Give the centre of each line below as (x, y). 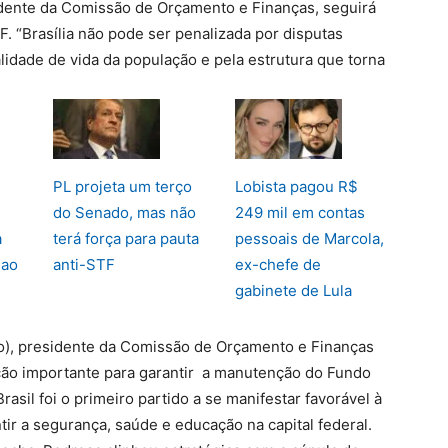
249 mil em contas (299, 212)
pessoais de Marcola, (309, 238)
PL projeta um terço (122, 186)
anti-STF (84, 264)
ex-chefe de (277, 264)
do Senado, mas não (124, 212)
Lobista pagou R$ (296, 186)
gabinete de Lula (293, 290)
